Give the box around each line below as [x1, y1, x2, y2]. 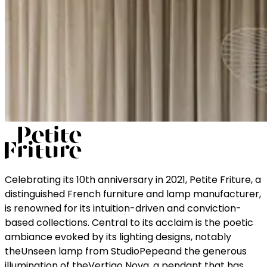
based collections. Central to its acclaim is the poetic [5, 216, 253, 230]
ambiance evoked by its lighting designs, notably [5, 230, 231, 244]
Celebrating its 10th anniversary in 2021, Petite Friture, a [5, 173, 261, 187]
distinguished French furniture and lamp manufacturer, [5, 187, 261, 201]
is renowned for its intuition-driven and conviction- [5, 201, 241, 216]
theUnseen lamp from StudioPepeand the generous [5, 244, 247, 259]
